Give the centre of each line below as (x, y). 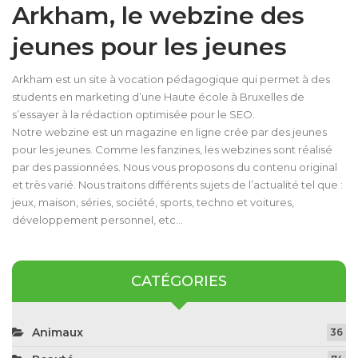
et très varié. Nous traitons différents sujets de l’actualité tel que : (177, 185)
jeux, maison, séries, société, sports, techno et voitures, (153, 203)
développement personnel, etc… (97, 220)
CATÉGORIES (179, 282)
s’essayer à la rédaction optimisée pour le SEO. (133, 115)
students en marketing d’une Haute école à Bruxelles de (158, 97)
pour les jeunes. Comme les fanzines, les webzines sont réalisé (172, 150)
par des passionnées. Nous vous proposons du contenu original (175, 167)
